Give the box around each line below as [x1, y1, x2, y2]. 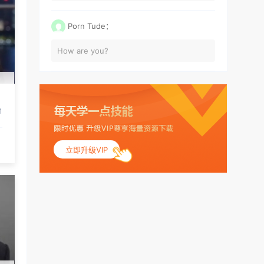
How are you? [57, 45, 108, 55]
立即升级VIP [65, 144, 108, 154]
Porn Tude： [68, 21, 113, 31]
